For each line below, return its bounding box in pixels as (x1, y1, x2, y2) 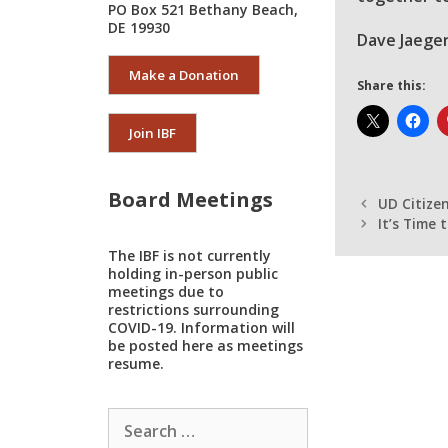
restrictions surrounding (108, 300, 279, 319)
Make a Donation (129, 66, 239, 84)
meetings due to (108, 282, 224, 301)
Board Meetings (108, 186, 273, 213)
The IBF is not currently (108, 246, 271, 265)
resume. (108, 354, 168, 373)
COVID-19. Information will (108, 318, 295, 337)
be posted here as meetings (108, 336, 303, 355)
